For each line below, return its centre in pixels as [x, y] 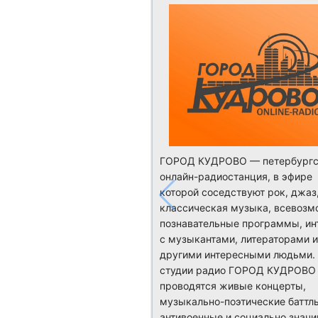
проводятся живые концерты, [232, 285]
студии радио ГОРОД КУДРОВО [237, 270]
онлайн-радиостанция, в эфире [236, 176]
